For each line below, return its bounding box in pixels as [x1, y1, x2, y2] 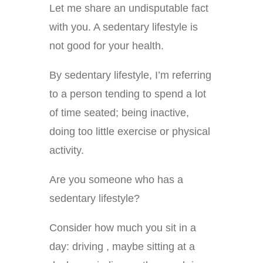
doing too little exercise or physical [49, 126, 210, 138]
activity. [49, 144, 84, 157]
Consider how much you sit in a [49, 222, 196, 234]
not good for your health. [49, 40, 164, 52]
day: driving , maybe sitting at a [49, 241, 195, 253]
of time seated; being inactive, [49, 107, 189, 119]
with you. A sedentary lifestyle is [49, 21, 198, 33]
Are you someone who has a [49, 174, 183, 186]
